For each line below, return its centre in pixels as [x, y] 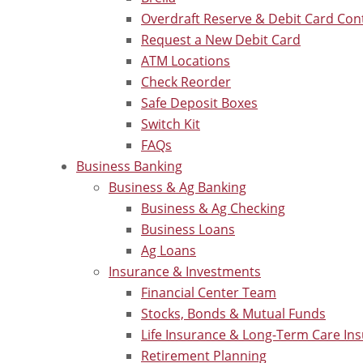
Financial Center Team [209, 292]
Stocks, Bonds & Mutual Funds [233, 313]
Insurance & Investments [185, 271]
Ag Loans [169, 250]
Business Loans [188, 229]
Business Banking [129, 166]
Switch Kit [171, 124]
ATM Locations [186, 60]
